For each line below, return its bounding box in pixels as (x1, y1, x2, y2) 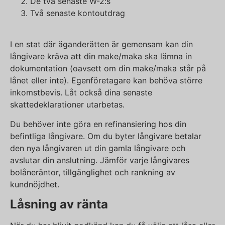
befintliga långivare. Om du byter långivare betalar (10, 131, 201, 141)
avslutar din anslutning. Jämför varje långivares (10, 155, 189, 165)
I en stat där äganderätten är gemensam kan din (10, 39, 193, 50)
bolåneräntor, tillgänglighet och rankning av (10, 167, 175, 177)
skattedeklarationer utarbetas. (10, 99, 125, 110)
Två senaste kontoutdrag (30, 8, 125, 18)
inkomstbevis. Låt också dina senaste (10, 87, 152, 98)
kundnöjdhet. (10, 179, 59, 189)
